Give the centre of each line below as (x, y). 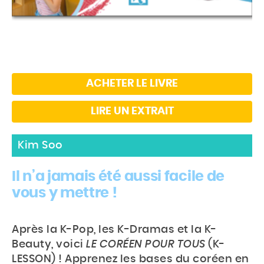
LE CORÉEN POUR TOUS (146, 245)
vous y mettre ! (65, 194)
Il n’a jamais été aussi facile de (118, 177)
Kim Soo (40, 146)
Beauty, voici (49, 245)
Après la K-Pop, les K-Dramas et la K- (114, 230)
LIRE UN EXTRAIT (132, 112)
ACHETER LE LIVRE (132, 84)
